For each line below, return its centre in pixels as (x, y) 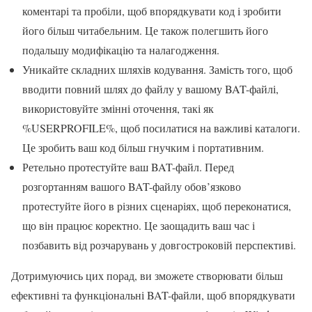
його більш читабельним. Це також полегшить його (145, 30)
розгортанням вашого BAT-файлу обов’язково (132, 186)
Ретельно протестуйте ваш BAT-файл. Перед (128, 166)
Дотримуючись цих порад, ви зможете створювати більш (147, 275)
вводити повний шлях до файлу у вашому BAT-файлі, (150, 88)
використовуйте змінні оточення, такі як (118, 108)
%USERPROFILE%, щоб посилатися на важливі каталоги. (161, 127)
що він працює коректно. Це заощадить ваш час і (139, 225)
